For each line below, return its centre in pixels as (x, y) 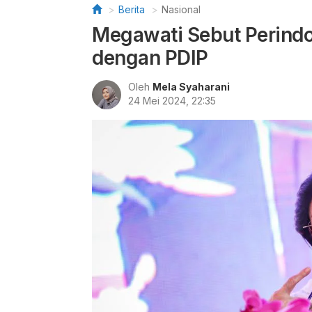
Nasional (181, 9)
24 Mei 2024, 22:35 (172, 101)
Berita (132, 9)
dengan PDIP (150, 58)
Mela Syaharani (191, 87)
